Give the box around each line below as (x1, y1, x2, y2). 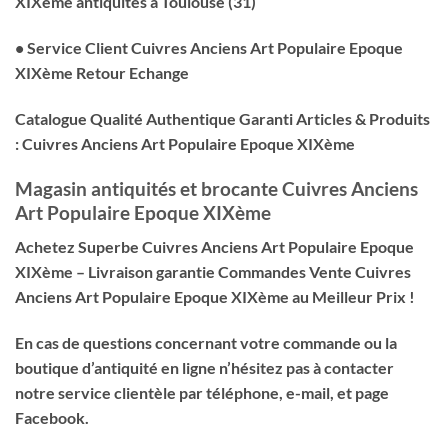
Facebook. (15, 408, 89, 428)
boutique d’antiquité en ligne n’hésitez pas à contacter (15, 358, 394, 378)
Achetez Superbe (15, 237, 142, 257)
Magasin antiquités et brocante (15, 176, 282, 200)
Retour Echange (73, 63, 189, 83)
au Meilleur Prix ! (289, 287, 415, 307)
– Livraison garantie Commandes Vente (73, 262, 355, 282)
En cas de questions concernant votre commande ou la (15, 333, 397, 353)
